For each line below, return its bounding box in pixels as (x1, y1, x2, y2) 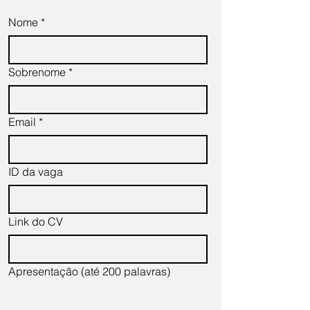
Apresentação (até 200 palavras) (8, 264, 170, 278)
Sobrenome (8, 65, 66, 79)
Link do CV (8, 215, 63, 228)
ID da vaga (8, 165, 63, 179)
